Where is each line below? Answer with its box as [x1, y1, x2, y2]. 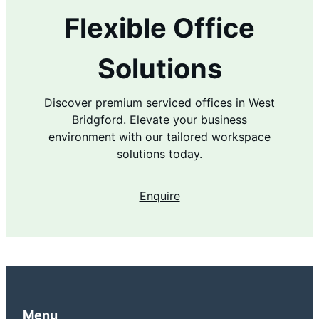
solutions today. [117, 146, 202, 161]
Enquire [139, 188, 180, 203]
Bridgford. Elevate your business [72, 112, 247, 127]
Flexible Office [64, 11, 255, 44]
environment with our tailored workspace [48, 129, 271, 144]
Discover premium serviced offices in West [44, 95, 275, 110]
